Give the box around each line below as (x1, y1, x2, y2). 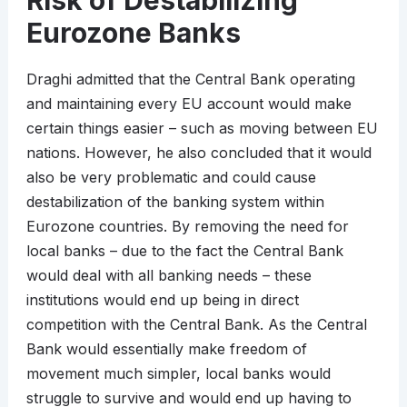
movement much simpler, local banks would (25, 364, 331, 383)
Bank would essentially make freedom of (25, 340, 307, 359)
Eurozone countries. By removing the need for (25, 217, 349, 236)
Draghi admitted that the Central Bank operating (25, 70, 355, 89)
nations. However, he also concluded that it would (25, 144, 372, 163)
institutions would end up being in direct (25, 291, 299, 310)
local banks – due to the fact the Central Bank (25, 242, 343, 261)
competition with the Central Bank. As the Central (25, 315, 367, 334)
